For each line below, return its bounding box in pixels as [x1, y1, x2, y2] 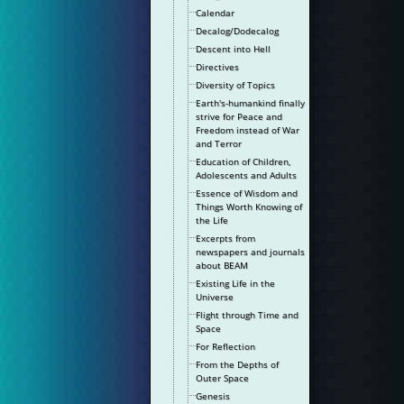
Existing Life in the [196, 277, 276, 289]
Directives [196, 60, 240, 73]
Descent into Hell [196, 42, 271, 55]
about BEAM [196, 259, 249, 271]
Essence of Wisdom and [196, 187, 298, 199]
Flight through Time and [196, 308, 299, 321]
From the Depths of [196, 358, 280, 371]
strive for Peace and [196, 110, 283, 123]
